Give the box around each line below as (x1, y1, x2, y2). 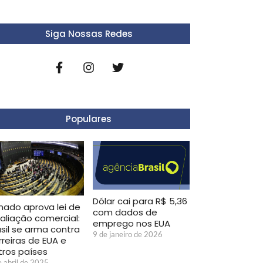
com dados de (93, 205, 157, 218)
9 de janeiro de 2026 (93, 229, 163, 239)
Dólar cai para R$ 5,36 (93, 194, 187, 207)
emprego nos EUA (93, 217, 170, 230)
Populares (66, 113, 112, 126)
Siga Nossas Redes (45, 28, 133, 41)
